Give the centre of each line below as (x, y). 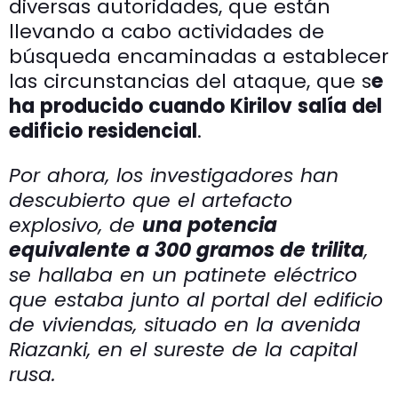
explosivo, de (76, 225)
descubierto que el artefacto (151, 200)
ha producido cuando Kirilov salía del (195, 106)
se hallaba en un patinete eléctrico (183, 275)
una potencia (210, 225)
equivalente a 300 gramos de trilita (187, 250)
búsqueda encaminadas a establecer (199, 56)
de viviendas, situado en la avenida (185, 324)
